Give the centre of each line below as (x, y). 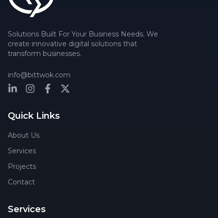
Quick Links (34, 116)
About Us (24, 135)
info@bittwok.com (39, 75)
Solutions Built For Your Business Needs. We (83, 34)
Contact (21, 182)
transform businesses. (45, 54)
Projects (22, 166)
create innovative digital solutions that (73, 44)
